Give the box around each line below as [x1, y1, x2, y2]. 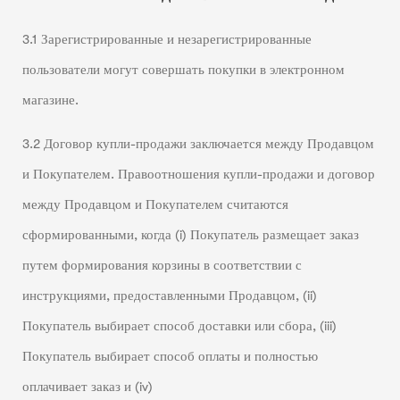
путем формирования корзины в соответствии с [21, 257, 302, 273]
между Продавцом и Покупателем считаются [21, 196, 288, 212]
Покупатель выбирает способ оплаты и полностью [21, 348, 318, 364]
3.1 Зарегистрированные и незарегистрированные [21, 32, 312, 48]
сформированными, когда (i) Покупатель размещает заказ [21, 227, 359, 243]
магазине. [21, 93, 79, 109]
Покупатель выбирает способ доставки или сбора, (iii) [21, 318, 337, 334]
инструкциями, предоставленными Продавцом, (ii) [21, 287, 317, 304]
